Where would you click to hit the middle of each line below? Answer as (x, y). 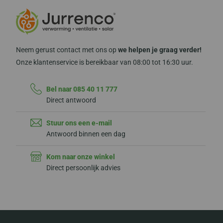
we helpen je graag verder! (160, 50)
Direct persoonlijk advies (83, 168)
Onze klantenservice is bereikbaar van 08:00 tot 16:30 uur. (105, 62)
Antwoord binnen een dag (86, 134)
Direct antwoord (71, 100)
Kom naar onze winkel (80, 157)
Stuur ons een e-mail (79, 123)
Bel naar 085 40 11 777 (82, 89)
